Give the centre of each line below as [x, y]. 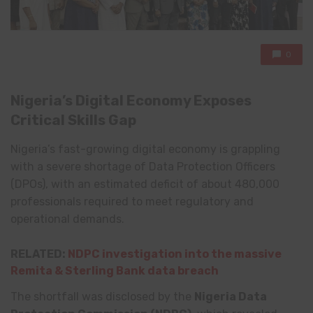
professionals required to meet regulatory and [132, 202]
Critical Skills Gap [73, 121]
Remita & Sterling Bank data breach [115, 270]
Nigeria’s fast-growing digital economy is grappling [145, 150]
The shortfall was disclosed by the [102, 296]
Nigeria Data [231, 296]
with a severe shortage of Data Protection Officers [143, 167]
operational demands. [67, 219]
